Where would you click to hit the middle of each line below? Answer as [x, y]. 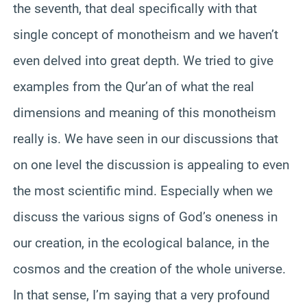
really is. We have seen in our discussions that [146, 138]
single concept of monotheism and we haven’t [146, 34]
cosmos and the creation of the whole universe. [149, 269]
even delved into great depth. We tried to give [143, 60]
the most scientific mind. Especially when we [143, 191]
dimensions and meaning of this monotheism [145, 112]
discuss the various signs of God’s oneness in [145, 217]
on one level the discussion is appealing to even [151, 164]
